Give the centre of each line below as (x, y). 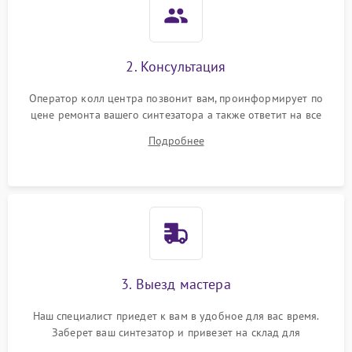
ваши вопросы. (176, 131)
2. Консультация (176, 66)
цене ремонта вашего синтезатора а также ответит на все (176, 115)
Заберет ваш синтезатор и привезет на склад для (176, 332)
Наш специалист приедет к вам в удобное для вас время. (176, 316)
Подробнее (176, 141)
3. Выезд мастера (176, 284)
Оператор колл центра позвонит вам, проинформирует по (176, 98)
